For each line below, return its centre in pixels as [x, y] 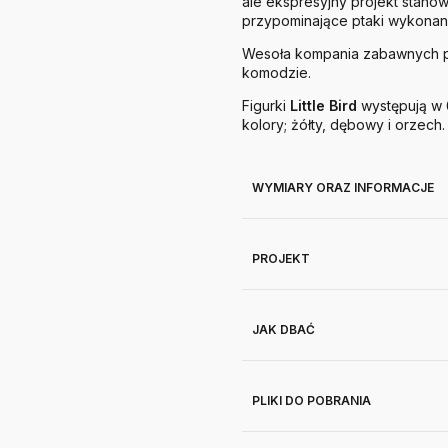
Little [307, 105]
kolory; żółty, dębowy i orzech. [343, 124]
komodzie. [276, 72]
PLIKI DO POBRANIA [311, 400]
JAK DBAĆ [283, 329]
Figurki [266, 105]
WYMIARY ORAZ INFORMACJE [343, 187]
